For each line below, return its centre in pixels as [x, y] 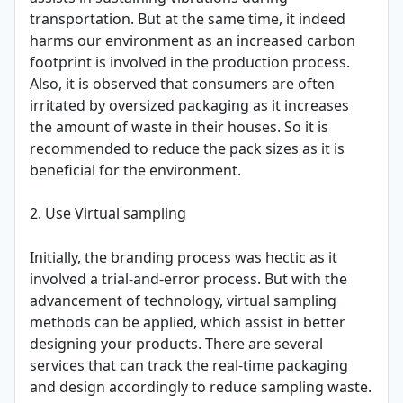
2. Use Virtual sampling [108, 214]
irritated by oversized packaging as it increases [189, 106]
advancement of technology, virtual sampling [183, 301]
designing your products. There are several [176, 344]
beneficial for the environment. [135, 170]
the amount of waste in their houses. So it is [179, 127]
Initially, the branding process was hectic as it [184, 258]
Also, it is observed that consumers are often [182, 84]
